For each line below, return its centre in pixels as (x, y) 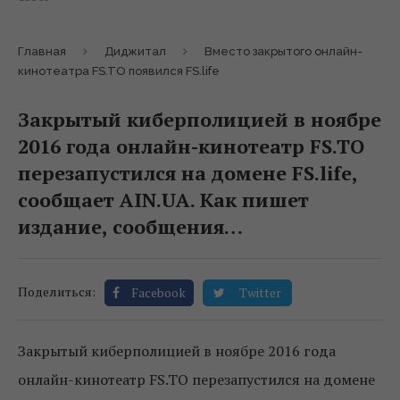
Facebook (158, 292)
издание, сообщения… (130, 226)
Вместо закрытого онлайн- (283, 51)
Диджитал (135, 51)
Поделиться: (57, 292)
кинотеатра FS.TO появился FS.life (119, 71)
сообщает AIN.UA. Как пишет (163, 200)
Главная (42, 51)
